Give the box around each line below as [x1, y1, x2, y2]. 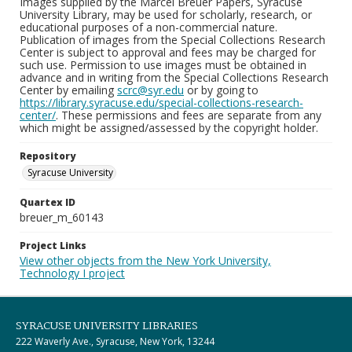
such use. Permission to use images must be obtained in [20, 57, 306, 72]
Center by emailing [20, 82, 117, 97]
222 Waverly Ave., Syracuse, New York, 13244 [16, 335, 214, 348]
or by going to [184, 82, 258, 97]
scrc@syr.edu [117, 82, 184, 97]
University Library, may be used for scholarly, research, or [20, 7, 312, 22]
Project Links [20, 239, 86, 252]
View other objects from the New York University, [20, 253, 271, 268]
